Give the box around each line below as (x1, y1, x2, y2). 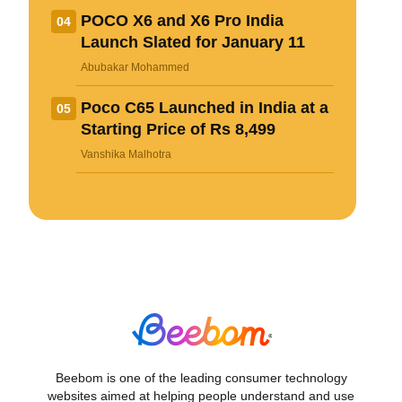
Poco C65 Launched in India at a (81, 98, 328, 117)
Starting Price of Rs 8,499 (81, 119, 275, 138)
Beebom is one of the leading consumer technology (55, 371, 347, 386)
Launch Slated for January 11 (81, 32, 305, 51)
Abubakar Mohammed (81, 60, 189, 74)
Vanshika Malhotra (81, 147, 171, 161)
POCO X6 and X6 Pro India (81, 11, 284, 30)
